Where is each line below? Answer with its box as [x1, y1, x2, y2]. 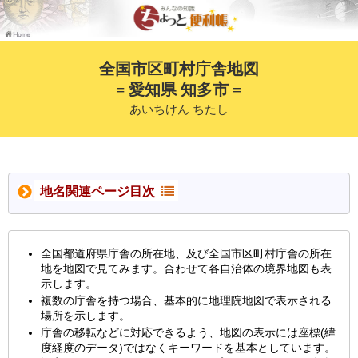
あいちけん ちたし [129, 103, 229, 117]
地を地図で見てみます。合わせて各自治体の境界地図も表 [41, 261, 332, 275]
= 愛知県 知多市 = [116, 81, 242, 99]
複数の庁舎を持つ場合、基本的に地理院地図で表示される [41, 293, 332, 307]
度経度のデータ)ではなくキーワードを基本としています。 [41, 340, 336, 354]
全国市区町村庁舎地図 [98, 60, 259, 78]
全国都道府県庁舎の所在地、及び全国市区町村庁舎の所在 [41, 246, 332, 260]
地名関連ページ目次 [40, 185, 162, 199]
